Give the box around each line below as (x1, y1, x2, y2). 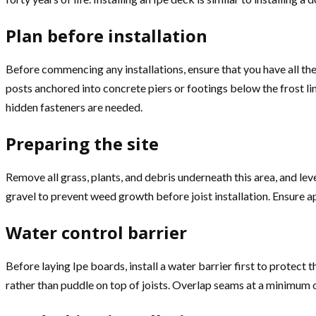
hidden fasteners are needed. (6, 100, 142, 114)
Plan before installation (6, 24, 207, 48)
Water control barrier (6, 221, 187, 245)
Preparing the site (6, 132, 159, 156)
